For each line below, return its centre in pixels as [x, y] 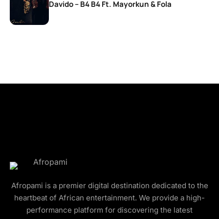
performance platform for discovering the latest [109, 210]
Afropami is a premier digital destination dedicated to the [109, 185]
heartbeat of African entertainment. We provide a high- [109, 197]
